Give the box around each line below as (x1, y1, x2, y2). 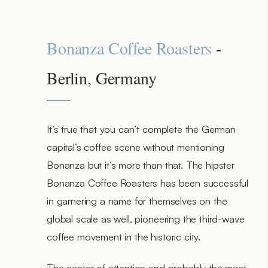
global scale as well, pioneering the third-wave (47, 212, 245, 225)
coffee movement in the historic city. (47, 230, 203, 243)
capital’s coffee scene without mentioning (47, 140, 224, 153)
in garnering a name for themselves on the (47, 194, 227, 207)
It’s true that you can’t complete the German (47, 122, 236, 135)
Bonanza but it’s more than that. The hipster (47, 158, 234, 171)
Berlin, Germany (47, 66, 157, 89)
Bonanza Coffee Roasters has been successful (47, 176, 249, 189)
